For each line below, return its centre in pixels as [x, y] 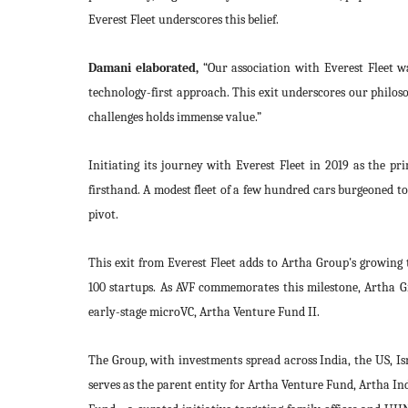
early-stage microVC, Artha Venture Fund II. [204, 312]
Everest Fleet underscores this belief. [184, 20]
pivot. [103, 214]
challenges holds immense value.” [175, 117]
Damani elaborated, [143, 68]
